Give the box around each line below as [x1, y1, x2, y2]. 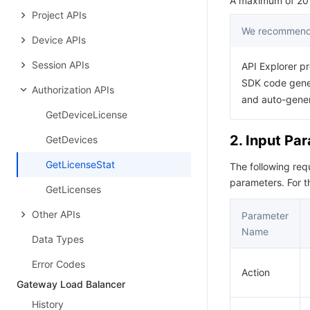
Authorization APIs [32, 84, 114, 95]
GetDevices [46, 134, 98, 145]
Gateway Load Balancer [17, 278, 125, 290]
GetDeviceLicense [46, 109, 127, 120]
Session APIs [32, 59, 89, 71]
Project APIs [32, 9, 86, 21]
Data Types [32, 233, 84, 245]
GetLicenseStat [46, 158, 115, 170]
